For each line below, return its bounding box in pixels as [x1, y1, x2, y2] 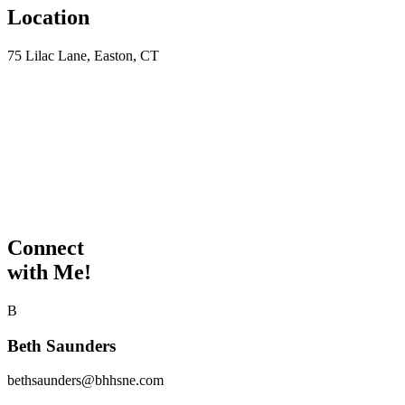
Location [7, 5, 89, 30]
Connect [7, 236, 84, 260]
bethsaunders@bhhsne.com [7, 372, 164, 389]
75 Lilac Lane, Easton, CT [7, 48, 159, 64]
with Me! [7, 260, 91, 285]
